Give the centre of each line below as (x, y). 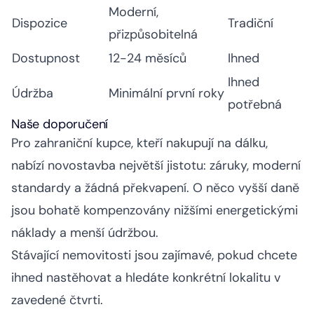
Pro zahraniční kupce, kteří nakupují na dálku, (139, 143)
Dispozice (40, 23)
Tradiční (251, 23)
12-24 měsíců (148, 59)
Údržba (33, 94)
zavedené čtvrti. (57, 300)
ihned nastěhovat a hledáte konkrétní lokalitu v (146, 278)
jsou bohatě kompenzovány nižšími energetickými (155, 211)
